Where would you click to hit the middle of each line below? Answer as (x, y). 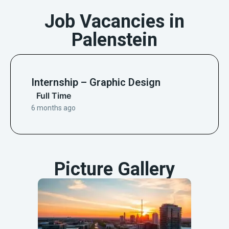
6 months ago (53, 108)
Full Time (54, 96)
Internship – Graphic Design (96, 83)
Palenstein (114, 40)
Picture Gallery (114, 169)
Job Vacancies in (114, 22)
